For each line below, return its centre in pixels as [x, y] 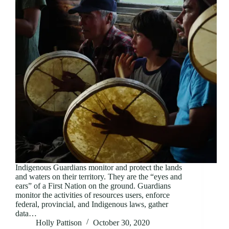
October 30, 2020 [121, 223]
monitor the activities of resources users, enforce [93, 195]
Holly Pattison [59, 223]
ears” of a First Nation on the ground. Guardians [93, 186]
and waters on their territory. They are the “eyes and [99, 177]
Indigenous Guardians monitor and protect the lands [99, 168]
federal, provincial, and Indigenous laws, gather [92, 204]
